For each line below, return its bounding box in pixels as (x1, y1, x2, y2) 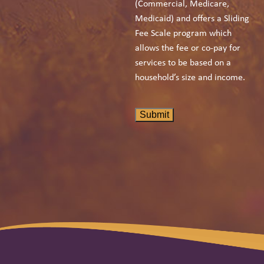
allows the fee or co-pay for (135, 43, 241, 53)
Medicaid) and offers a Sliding (135, 14, 250, 24)
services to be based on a (135, 58, 232, 68)
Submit (140, 109, 170, 120)
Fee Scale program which (135, 28, 232, 38)
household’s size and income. (135, 72, 246, 82)
